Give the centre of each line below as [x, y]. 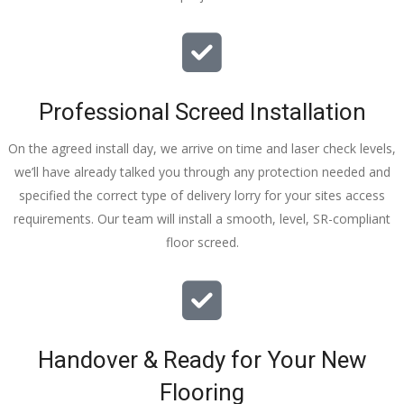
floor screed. [202, 243]
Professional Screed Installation [202, 112]
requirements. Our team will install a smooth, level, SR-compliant [202, 219]
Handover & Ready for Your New [202, 360]
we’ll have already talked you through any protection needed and [202, 172]
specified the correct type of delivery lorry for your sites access [202, 196]
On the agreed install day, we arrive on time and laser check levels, [202, 149]
